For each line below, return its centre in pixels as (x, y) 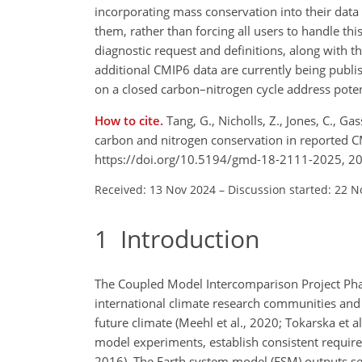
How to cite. (130, 120)
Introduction (184, 238)
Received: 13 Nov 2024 (155, 189)
